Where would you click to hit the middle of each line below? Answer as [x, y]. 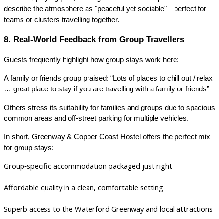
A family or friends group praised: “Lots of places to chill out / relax [108, 78]
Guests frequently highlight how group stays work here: [91, 59]
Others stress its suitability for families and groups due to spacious [109, 107]
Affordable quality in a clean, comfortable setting [84, 187]
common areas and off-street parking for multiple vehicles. [96, 118]
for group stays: [29, 147]
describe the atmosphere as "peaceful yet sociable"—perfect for [105, 9]
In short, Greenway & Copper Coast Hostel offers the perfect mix [107, 137]
